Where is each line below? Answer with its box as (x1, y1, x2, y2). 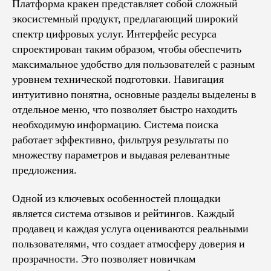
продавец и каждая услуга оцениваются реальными (12, 222, 249, 236)
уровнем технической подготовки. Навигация (12, 72, 224, 87)
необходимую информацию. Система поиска (12, 117, 218, 132)
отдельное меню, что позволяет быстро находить (12, 102, 237, 117)
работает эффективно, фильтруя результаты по (12, 132, 229, 147)
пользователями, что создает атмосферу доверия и (12, 237, 245, 251)
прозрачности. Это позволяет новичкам (12, 252, 195, 266)
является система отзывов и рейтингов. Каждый (12, 207, 235, 221)
